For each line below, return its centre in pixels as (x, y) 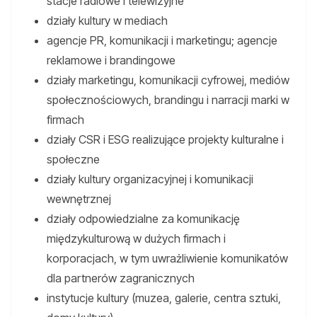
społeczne (73, 160)
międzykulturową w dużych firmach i (136, 239)
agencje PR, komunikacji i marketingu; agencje (162, 41)
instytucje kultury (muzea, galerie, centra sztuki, (164, 298)
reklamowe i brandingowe (111, 60)
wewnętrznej (79, 199)
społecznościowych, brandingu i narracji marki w (168, 100)
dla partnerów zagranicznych (121, 278)
